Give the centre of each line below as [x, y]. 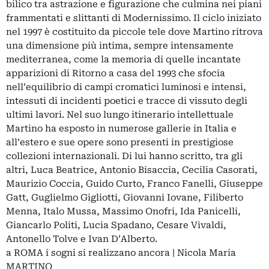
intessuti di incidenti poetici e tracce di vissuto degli [127, 101]
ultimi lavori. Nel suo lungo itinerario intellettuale [120, 115]
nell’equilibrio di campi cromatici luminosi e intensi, [126, 87]
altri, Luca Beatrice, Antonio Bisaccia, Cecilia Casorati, [132, 170]
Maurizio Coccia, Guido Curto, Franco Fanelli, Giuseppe [134, 184]
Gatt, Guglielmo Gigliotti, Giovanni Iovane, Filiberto [125, 198]
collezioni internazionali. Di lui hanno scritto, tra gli [124, 156]
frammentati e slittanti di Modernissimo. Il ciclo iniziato [134, 18]
